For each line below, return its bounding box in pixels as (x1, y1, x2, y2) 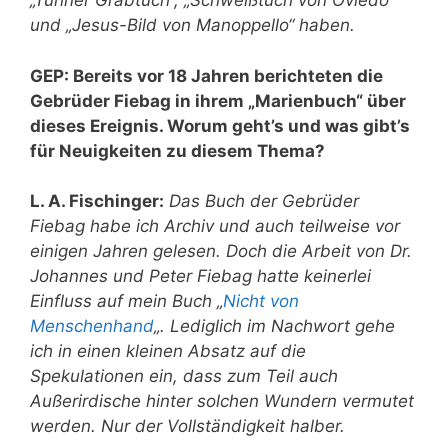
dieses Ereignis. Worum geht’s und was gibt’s (30, 115, 410, 136)
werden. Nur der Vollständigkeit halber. (30, 416, 345, 437)
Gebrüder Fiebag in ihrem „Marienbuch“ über (30, 90, 406, 111)
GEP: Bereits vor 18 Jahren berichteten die (30, 65, 383, 86)
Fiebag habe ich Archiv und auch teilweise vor (30, 216, 400, 237)
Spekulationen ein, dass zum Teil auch (30, 366, 338, 387)
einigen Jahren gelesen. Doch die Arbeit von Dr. (30, 241, 412, 262)
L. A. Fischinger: (30, 191, 164, 212)
